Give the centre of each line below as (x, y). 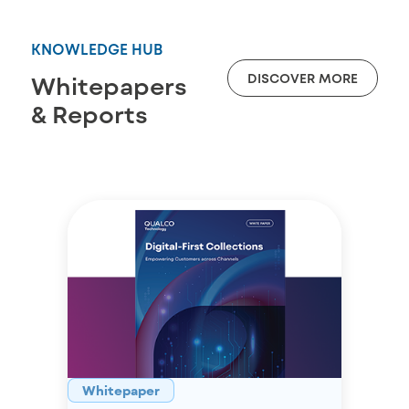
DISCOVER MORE (303, 78)
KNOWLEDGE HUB (97, 49)
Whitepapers (109, 86)
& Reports (89, 114)
